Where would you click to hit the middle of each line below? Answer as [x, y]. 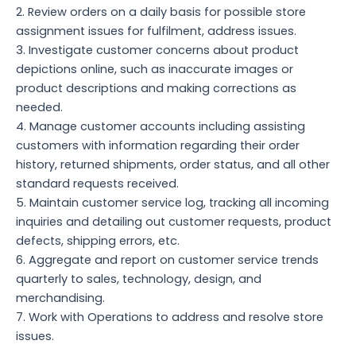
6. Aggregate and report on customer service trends [167, 259]
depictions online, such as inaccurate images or [155, 69]
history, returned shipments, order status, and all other [173, 164]
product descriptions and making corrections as [156, 88]
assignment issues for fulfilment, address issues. [156, 31]
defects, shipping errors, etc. [98, 240]
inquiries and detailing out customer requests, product [174, 221]
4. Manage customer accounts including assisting [161, 126]
